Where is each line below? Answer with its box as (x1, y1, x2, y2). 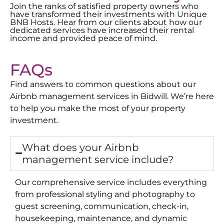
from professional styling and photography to (15, 188, 195, 199)
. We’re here (167, 90, 214, 101)
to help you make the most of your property (10, 102, 185, 113)
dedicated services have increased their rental (10, 24, 194, 35)
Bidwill (140, 90, 167, 101)
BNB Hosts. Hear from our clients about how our (10, 16, 202, 27)
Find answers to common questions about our (10, 78, 196, 89)
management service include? (22, 153, 173, 165)
